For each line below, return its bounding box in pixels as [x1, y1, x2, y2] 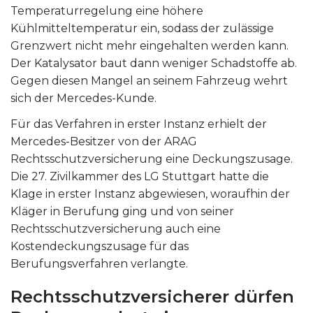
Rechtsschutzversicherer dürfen [10, 286, 294, 307]
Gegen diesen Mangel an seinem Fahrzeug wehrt [10, 74, 288, 87]
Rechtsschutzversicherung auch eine [10, 222, 221, 235]
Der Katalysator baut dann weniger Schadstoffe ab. [10, 57, 297, 70]
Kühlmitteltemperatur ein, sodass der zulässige [10, 22, 274, 35]
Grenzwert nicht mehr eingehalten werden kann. [10, 39, 289, 52]
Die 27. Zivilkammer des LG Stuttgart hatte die [10, 170, 269, 183]
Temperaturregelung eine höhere [10, 4, 203, 17]
